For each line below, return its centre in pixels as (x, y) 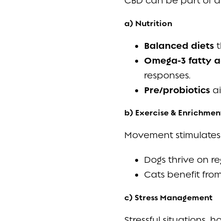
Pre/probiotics (177, 90)
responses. (167, 75)
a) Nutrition (148, 23)
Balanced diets (180, 46)
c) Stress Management (168, 197)
